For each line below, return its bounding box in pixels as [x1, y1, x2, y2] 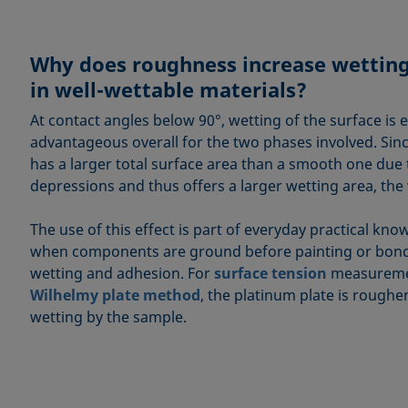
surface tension [213, 262, 327, 283]
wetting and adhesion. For [29, 262, 214, 283]
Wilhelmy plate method [29, 284, 200, 305]
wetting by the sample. [29, 306, 187, 327]
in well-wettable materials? [29, 75, 307, 103]
